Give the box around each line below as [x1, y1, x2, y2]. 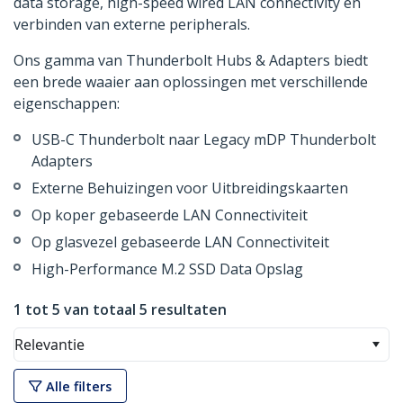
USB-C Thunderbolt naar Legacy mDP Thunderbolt [31, 130, 376, 150]
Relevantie [14, 335, 85, 355]
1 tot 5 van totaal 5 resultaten [13, 300, 227, 320]
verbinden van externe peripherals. [13, 14, 250, 35]
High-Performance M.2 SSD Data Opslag [31, 259, 303, 280]
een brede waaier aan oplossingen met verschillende [13, 72, 368, 93]
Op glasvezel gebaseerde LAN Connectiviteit [31, 232, 329, 253]
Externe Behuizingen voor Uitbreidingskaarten [31, 178, 348, 199]
